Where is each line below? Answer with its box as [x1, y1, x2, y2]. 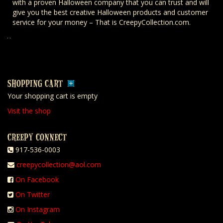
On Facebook [15, 175, 59, 185]
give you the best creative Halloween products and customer [12, 7, 208, 17]
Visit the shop [7, 106, 51, 116]
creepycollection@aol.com [16, 160, 101, 170]
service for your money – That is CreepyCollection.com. [12, 17, 191, 27]
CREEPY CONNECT [7, 131, 67, 143]
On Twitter [15, 190, 50, 200]
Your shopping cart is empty [7, 91, 98, 101]
